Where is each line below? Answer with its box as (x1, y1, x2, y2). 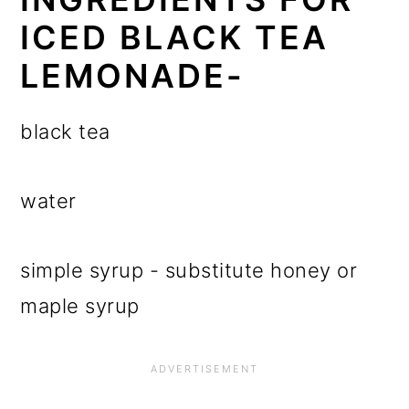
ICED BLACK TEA (20, 17, 330, 58)
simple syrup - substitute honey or (20, 258, 358, 283)
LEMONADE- (20, 56, 246, 97)
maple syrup (20, 294, 140, 319)
